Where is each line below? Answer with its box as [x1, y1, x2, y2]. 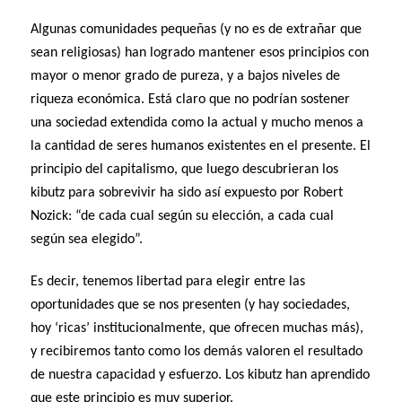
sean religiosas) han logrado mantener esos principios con [31, 46, 370, 61]
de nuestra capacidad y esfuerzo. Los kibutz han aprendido [31, 368, 371, 383]
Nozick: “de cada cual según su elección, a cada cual [31, 209, 335, 224]
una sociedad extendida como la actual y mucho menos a [31, 116, 364, 131]
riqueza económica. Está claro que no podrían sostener [31, 92, 351, 108]
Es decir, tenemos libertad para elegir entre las [31, 275, 306, 290]
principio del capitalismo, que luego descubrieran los [31, 162, 339, 178]
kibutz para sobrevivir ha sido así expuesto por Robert [31, 186, 344, 201]
